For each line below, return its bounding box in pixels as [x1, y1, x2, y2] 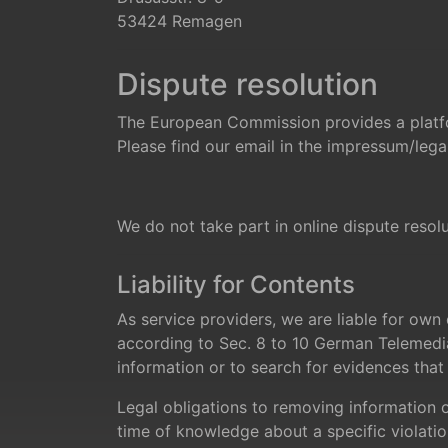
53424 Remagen [117, 11, 242, 31]
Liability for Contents [117, 270, 355, 299]
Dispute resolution [117, 66, 378, 102]
